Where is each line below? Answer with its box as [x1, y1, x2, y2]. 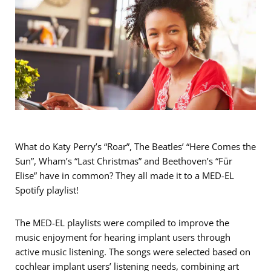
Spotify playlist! [15, 184, 79, 196]
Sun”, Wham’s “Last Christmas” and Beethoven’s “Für [15, 155, 232, 167]
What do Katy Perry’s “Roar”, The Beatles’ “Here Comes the [15, 140, 256, 152]
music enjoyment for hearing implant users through [15, 231, 230, 243]
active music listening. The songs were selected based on [15, 246, 250, 258]
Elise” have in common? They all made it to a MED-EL [15, 169, 234, 181]
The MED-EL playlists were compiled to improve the [15, 217, 229, 229]
